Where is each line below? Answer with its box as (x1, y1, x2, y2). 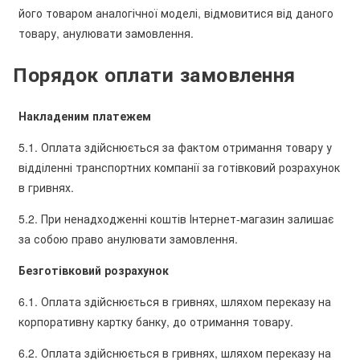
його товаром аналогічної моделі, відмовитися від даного (18, 4, 333, 21)
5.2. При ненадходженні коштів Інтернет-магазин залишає (18, 210, 333, 227)
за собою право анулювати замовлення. (18, 230, 238, 247)
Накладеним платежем (18, 107, 151, 124)
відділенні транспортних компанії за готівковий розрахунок (18, 158, 340, 175)
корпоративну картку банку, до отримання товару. (18, 313, 293, 329)
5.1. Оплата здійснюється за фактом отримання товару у (18, 138, 332, 155)
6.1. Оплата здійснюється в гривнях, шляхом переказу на (18, 292, 331, 309)
